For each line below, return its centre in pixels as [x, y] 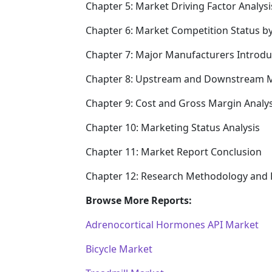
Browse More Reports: [139, 200]
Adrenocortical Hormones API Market [172, 224]
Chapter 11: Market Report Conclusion [174, 151]
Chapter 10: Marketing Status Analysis [173, 127]
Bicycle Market [119, 249]
